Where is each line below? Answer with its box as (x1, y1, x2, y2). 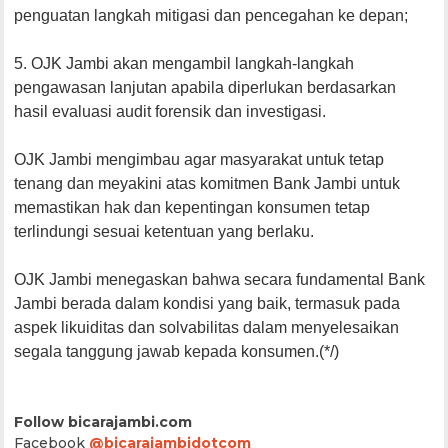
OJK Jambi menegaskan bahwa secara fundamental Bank (14, 270, 426, 288)
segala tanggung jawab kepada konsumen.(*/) (14, 342, 340, 360)
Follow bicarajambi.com (14, 412, 193, 431)
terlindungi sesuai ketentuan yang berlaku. (14, 222, 315, 240)
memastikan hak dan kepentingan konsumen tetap (14, 198, 371, 216)
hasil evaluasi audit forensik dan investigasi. (14, 102, 327, 120)
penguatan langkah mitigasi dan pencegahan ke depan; (14, 6, 409, 24)
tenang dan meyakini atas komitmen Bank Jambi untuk (14, 174, 401, 192)
